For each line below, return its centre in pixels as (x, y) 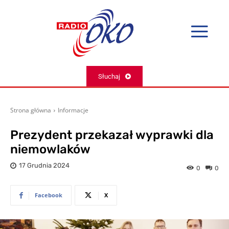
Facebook (49, 195)
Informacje (73, 110)
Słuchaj (109, 76)
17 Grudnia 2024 (44, 166)
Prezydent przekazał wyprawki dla (112, 135)
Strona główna (31, 110)
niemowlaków (50, 150)
